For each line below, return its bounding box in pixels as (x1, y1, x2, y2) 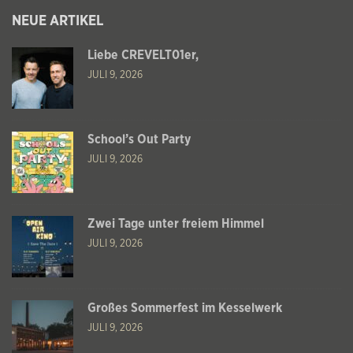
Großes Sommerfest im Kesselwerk (87, 301, 282, 314)
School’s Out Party (87, 132, 191, 146)
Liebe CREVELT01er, (87, 48, 199, 61)
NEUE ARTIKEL (12, 13, 103, 28)
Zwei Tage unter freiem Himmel (87, 217, 264, 230)
